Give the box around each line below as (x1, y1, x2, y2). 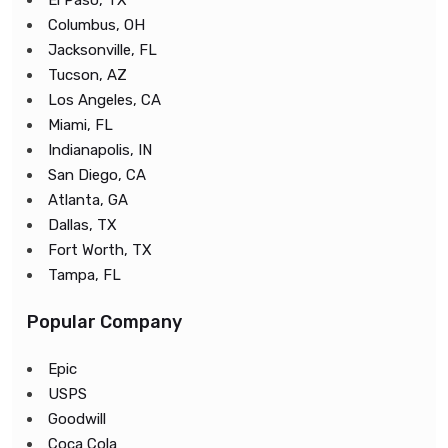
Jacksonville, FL (48, 41, 157, 59)
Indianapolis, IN (48, 141, 152, 159)
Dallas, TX (48, 216, 117, 234)
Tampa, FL (48, 266, 121, 284)
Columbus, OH (48, 16, 145, 34)
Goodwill (48, 410, 106, 428)
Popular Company (27, 311, 182, 333)
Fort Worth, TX (48, 241, 152, 259)
